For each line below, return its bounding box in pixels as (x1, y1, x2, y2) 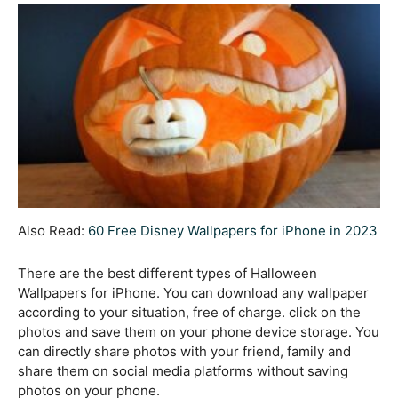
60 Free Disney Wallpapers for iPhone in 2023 (88, 222, 378, 240)
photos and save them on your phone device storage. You (18, 323, 379, 341)
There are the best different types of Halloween (18, 265, 317, 283)
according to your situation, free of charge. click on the (18, 304, 361, 322)
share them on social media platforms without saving (18, 362, 348, 380)
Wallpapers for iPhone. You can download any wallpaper (18, 284, 369, 302)
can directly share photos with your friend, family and (18, 343, 351, 361)
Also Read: (18, 222, 88, 240)
